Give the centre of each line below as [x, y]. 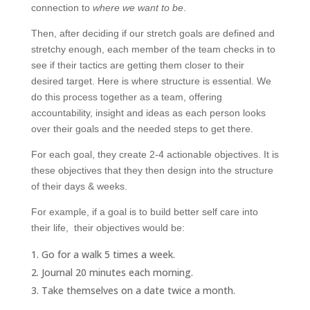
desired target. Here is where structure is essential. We [151, 81]
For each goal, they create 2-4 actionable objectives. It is [155, 154]
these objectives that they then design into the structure [152, 170]
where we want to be [138, 7]
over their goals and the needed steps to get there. [142, 128]
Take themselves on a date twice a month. [138, 290]
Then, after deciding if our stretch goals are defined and [153, 33]
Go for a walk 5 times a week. [108, 254]
